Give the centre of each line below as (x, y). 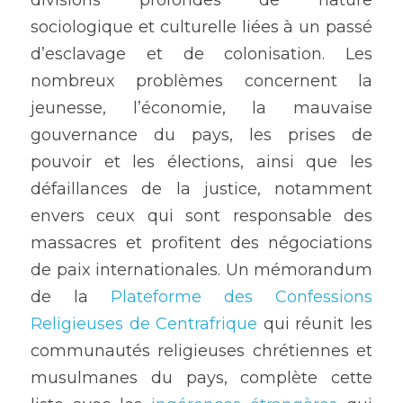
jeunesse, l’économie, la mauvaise (201, 108)
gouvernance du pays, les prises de (201, 135)
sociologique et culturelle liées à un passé (201, 27)
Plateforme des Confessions (230, 297)
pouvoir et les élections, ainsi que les (201, 162)
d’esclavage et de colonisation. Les (201, 54)
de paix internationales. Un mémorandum (201, 270)
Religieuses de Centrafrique (144, 324)
